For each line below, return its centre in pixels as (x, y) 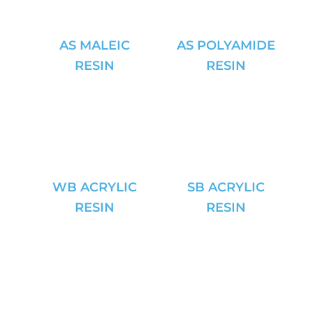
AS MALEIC (94, 45)
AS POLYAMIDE (226, 45)
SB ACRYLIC (226, 187)
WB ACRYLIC (94, 187)
